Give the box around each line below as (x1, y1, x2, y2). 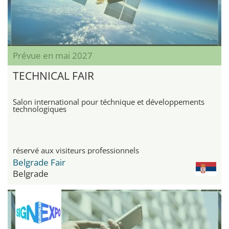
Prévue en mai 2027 (13, 50, 93, 62)
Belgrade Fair (13, 156, 65, 169)
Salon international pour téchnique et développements (13, 97, 204, 107)
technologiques (13, 104, 66, 114)
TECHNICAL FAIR (13, 68, 94, 83)
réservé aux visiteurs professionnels (13, 145, 139, 156)
